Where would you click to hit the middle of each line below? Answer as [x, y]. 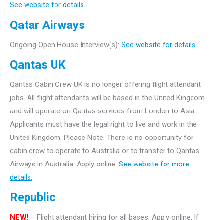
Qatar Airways [47, 25]
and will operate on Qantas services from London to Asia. [103, 111]
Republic [33, 197]
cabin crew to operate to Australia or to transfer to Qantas [105, 151]
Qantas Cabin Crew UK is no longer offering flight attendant [105, 84]
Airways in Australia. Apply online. [64, 164]
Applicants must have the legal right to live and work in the [103, 124]
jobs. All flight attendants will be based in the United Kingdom [107, 98]
